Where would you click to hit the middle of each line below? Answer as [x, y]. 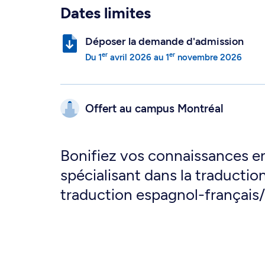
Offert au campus [131, 108]
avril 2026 [130, 57]
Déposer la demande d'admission [164, 41]
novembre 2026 [209, 57]
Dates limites [106, 13]
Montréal [200, 108]
